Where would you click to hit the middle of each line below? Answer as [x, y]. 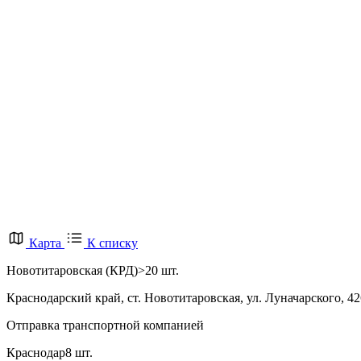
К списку [112, 243]
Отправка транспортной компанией [105, 325]
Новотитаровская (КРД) [72, 270]
